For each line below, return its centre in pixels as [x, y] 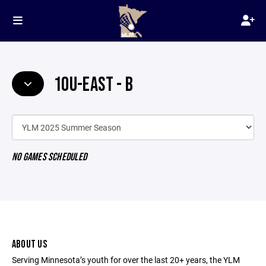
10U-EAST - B [92, 85]
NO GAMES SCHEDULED [50, 157]
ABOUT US [29, 244]
